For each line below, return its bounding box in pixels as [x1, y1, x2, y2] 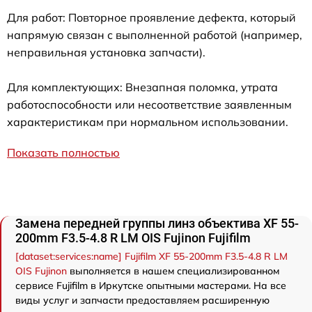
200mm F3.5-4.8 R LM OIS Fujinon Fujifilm [15, 231, 251, 246]
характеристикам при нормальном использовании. [7, 115, 288, 130]
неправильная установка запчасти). [7, 45, 205, 60]
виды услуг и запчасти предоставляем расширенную [15, 294, 270, 307]
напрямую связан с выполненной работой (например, [7, 28, 302, 42]
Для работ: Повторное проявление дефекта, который [7, 10, 296, 25]
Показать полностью [7, 146, 120, 160]
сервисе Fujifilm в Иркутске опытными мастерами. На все [15, 279, 286, 292]
